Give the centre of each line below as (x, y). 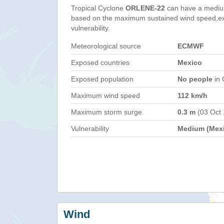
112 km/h (192, 95)
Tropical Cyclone (98, 8)
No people (195, 79)
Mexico (190, 62)
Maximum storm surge (106, 112)
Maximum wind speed (105, 95)
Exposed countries (100, 62)
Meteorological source (106, 46)
